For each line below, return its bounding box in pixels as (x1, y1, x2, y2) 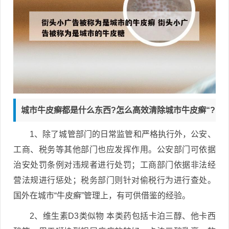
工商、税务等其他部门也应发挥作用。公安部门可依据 (13, 145, 216, 154)
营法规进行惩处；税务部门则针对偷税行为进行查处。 (13, 175, 216, 185)
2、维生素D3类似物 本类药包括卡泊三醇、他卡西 (30, 211, 216, 220)
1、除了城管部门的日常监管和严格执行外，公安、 (30, 129, 216, 139)
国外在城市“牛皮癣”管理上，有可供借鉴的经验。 (13, 191, 190, 200)
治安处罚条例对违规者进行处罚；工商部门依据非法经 (13, 160, 216, 169)
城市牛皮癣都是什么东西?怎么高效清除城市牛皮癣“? (21, 105, 215, 114)
